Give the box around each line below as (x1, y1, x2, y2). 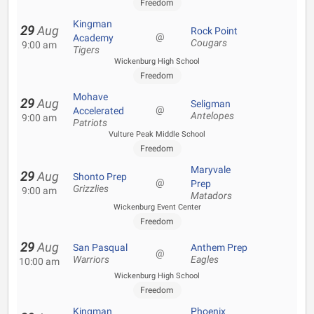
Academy (73, 32, 114, 43)
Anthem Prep (191, 242, 247, 253)
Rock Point (191, 25, 238, 36)
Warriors (73, 254, 109, 266)
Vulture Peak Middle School (109, 130, 205, 139)
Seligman (191, 98, 231, 109)
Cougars (191, 37, 227, 49)
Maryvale (191, 164, 231, 175)
